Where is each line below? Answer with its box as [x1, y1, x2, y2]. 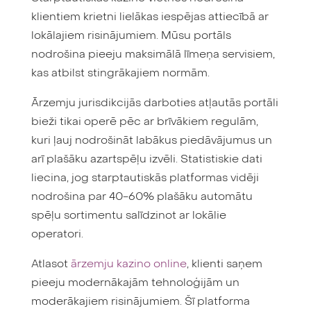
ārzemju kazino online [70, 259, 187, 271]
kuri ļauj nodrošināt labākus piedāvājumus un [31, 135, 272, 147]
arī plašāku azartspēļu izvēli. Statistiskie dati [31, 154, 262, 166]
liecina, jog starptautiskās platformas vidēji [31, 173, 259, 185]
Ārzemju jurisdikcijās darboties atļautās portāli [31, 98, 278, 110]
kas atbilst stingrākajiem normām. [31, 68, 210, 80]
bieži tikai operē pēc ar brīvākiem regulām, [31, 117, 258, 128]
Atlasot [31, 259, 71, 271]
